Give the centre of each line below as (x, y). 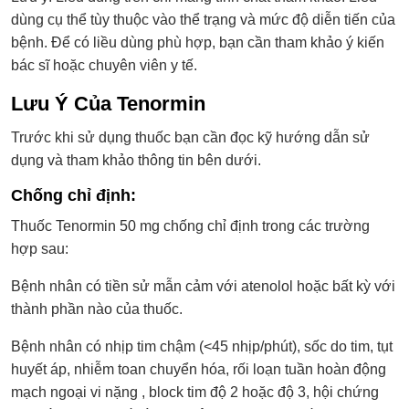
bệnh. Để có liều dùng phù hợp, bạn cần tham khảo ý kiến (198, 42)
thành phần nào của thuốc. (97, 309)
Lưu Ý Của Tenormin (108, 103)
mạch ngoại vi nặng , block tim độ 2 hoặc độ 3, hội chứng (195, 392)
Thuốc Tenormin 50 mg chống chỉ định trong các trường (190, 225)
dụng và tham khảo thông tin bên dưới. (136, 160)
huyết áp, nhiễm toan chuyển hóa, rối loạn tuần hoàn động (199, 369)
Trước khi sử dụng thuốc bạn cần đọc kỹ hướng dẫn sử (190, 137)
